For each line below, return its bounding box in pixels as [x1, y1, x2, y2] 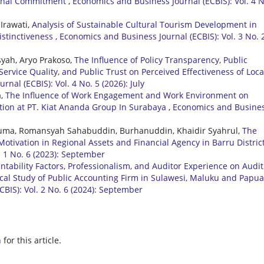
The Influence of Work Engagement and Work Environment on [5, 90, 249, 101]
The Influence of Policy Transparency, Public [74, 54, 247, 66]
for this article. [1, 235, 61, 246]
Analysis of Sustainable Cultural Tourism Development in [32, 19, 257, 31]
